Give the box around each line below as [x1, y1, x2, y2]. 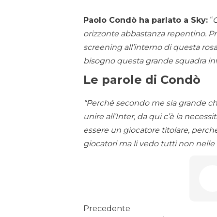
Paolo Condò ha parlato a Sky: [83, 15, 208, 25]
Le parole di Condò [83, 73, 201, 87]
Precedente [83, 204, 130, 214]
